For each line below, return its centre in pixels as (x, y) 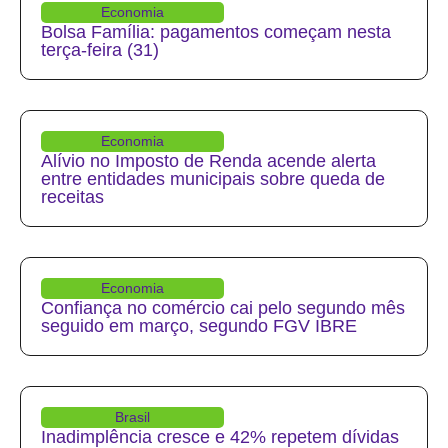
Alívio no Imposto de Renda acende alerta (208, 161)
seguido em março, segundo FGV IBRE (199, 326)
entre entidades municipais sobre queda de (213, 179)
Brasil (132, 417)
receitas (72, 197)
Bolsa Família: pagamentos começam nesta (216, 32)
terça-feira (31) (100, 50)
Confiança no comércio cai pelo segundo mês (223, 308)
